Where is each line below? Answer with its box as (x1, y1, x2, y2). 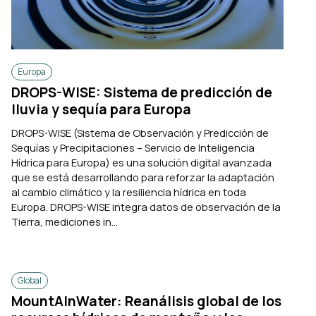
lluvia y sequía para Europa (11, 100, 191, 119)
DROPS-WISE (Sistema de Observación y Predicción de (11, 125, 269, 140)
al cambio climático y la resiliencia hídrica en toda (11, 184, 246, 199)
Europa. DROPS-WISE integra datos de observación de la (11, 199, 281, 214)
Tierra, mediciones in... (11, 214, 118, 229)
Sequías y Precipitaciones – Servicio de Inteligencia (11, 140, 255, 154)
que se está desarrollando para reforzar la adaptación (11, 169, 274, 184)
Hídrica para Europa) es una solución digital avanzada (11, 154, 272, 169)
